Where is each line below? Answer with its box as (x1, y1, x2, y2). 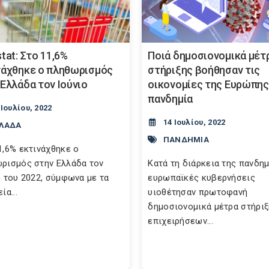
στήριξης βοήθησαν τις (148, 64, 261, 76)
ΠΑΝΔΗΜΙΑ (163, 134, 210, 144)
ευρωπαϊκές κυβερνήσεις (148, 172, 255, 183)
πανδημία (148, 92, 193, 105)
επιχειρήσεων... (148, 216, 213, 226)
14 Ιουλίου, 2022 (163, 118, 226, 127)
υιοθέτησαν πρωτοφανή (148, 187, 248, 198)
